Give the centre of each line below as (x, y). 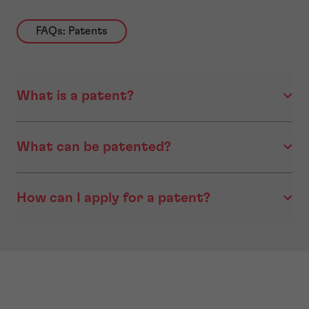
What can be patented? (94, 147)
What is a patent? (75, 96)
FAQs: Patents (72, 31)
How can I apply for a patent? (113, 198)
